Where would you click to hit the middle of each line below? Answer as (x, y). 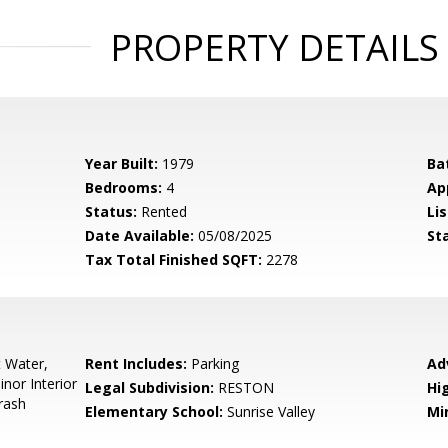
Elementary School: (154, 411)
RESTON (244, 387)
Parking (213, 363)
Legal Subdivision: (150, 387)
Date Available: (140, 235)
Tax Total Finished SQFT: (174, 259)
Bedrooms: (124, 187)
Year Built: (122, 163)
